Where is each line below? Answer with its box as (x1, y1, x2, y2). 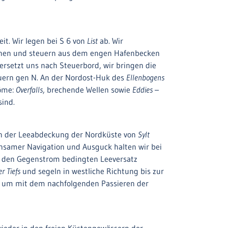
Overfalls (16, 84, 43, 95)
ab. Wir (98, 36, 123, 46)
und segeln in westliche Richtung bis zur (20, 166, 164, 176)
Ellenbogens (126, 72, 164, 82)
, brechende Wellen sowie (43, 84, 132, 95)
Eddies (132, 84, 153, 95)
